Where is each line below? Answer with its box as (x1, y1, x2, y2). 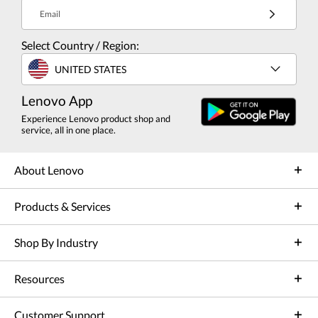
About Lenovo (14, 163, 84, 177)
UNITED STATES (55, 62, 126, 75)
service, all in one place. (21, 124, 116, 136)
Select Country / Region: (21, 38, 139, 53)
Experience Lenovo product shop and (21, 113, 170, 125)
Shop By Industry (14, 236, 98, 250)
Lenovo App (21, 92, 92, 109)
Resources (14, 272, 65, 286)
